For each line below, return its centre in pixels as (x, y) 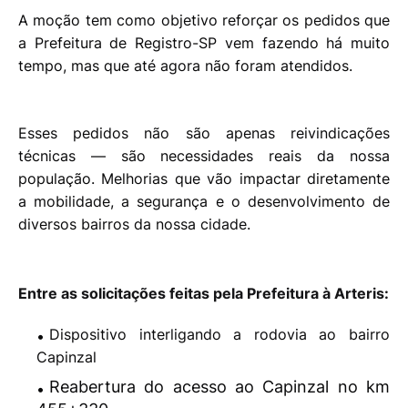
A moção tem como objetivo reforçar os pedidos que (204, 20)
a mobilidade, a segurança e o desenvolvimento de (204, 202)
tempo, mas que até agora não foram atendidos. (185, 66)
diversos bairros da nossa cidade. (134, 224)
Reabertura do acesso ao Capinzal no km (219, 387)
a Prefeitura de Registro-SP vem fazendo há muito (204, 43)
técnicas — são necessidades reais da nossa (204, 156)
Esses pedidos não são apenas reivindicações (204, 133)
